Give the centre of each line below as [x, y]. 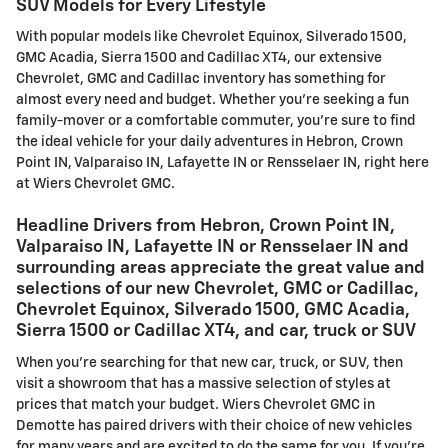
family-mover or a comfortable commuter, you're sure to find [215, 121]
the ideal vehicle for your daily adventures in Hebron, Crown [209, 142]
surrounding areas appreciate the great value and [220, 268]
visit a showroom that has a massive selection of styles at [203, 383]
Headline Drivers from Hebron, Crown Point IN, [205, 226]
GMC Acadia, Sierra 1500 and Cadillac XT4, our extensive [199, 58]
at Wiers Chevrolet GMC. [95, 184]
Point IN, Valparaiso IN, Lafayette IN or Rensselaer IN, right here [222, 163]
